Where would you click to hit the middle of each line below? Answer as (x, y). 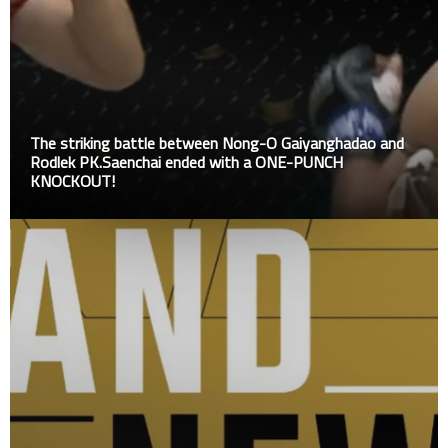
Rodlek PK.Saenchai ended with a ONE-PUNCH (186, 162)
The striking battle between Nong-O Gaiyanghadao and (217, 143)
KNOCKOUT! (72, 181)
